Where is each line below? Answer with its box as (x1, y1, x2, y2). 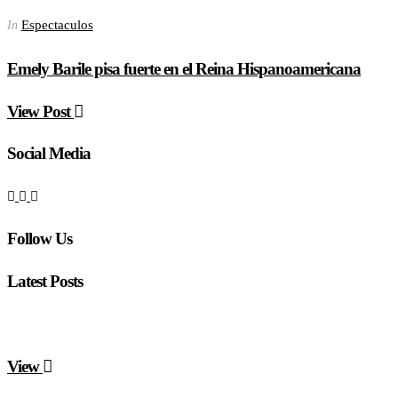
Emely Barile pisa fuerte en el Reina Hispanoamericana (7, 60, 361, 79)
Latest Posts (7, 271, 83, 291)
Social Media (7, 143, 91, 163)
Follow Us (7, 229, 72, 249)
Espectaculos (20, 18, 93, 33)
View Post (7, 101, 74, 121)
